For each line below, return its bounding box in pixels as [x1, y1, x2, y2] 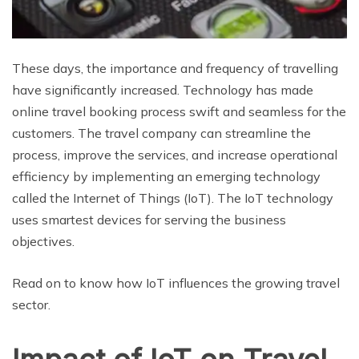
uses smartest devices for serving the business [12, 212, 286, 228]
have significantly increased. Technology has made [12, 82, 313, 99]
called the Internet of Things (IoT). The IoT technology [12, 190, 333, 207]
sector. [12, 296, 50, 313]
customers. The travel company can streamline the [12, 125, 311, 142]
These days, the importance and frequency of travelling [12, 60, 338, 77]
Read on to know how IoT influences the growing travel [12, 275, 340, 292]
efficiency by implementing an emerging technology [12, 168, 321, 185]
